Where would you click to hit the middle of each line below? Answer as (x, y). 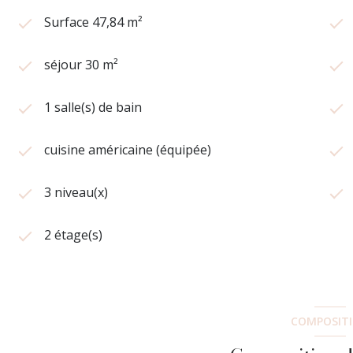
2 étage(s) (73, 234)
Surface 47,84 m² (93, 22)
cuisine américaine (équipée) (128, 149)
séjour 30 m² (81, 64)
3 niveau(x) (76, 192)
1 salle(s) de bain (93, 107)
